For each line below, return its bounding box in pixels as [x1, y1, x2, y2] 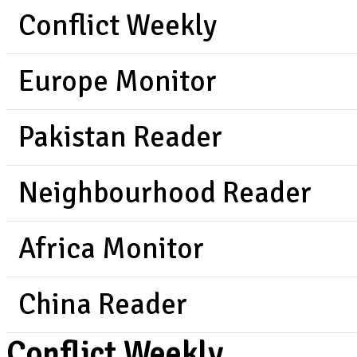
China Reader [18, 287, 187, 323]
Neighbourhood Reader [18, 175, 312, 211]
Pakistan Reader [18, 120, 222, 155]
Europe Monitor [18, 64, 217, 100]
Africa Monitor [18, 231, 204, 267]
